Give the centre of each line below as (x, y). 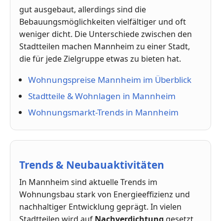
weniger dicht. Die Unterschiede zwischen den (106, 34)
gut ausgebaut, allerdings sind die (83, 10)
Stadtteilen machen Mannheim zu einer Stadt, (105, 47)
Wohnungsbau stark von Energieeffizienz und (105, 195)
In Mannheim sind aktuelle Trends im (88, 182)
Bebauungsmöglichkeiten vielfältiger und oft (103, 22)
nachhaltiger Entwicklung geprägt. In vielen (100, 207)
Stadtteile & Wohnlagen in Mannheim (102, 96)
